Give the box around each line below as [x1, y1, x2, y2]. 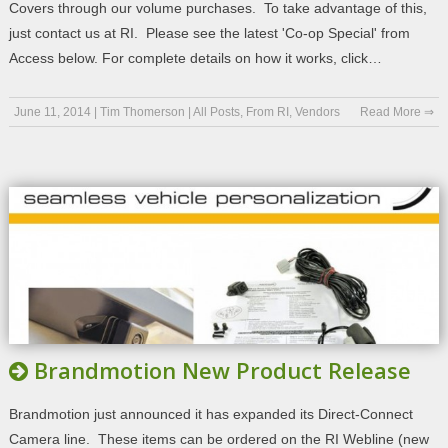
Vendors [294, 104, 340, 119]
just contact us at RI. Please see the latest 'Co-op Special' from [8, 24, 410, 41]
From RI [245, 104, 289, 119]
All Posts [192, 104, 240, 119]
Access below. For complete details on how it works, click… [8, 49, 382, 66]
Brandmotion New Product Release [33, 354, 411, 385]
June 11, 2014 [13, 104, 91, 119]
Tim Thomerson [99, 104, 185, 119]
